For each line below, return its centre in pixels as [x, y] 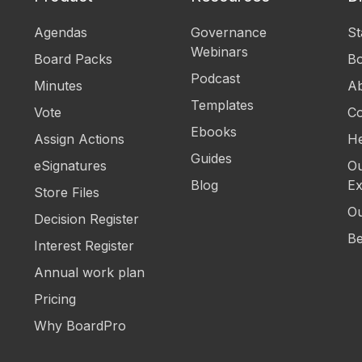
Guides [211, 158]
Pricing [55, 299]
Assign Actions [80, 139]
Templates [222, 105]
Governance [228, 33]
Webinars [219, 52]
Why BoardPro [80, 325]
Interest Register [84, 245]
